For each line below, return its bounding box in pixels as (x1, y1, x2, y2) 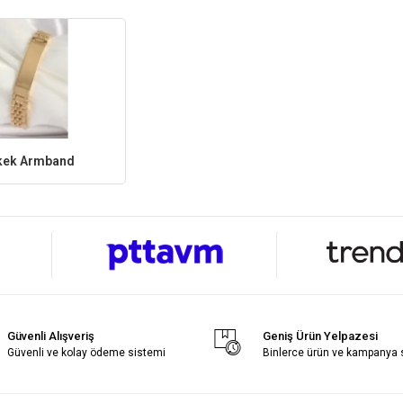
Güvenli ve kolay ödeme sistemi (7, 345, 166, 359)
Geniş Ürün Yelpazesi (263, 328, 379, 343)
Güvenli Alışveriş (7, 328, 95, 343)
